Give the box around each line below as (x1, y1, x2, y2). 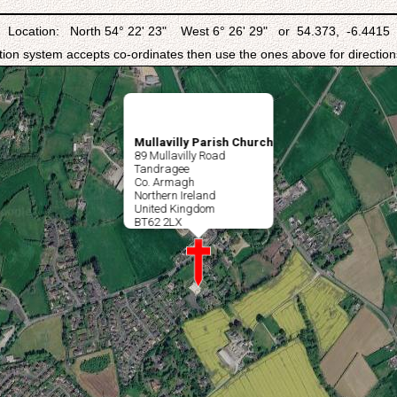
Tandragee (134, 162, 190, 175)
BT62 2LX (134, 215, 183, 229)
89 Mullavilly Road (134, 149, 226, 162)
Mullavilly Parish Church (134, 136, 274, 149)
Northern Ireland (134, 189, 216, 202)
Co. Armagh (134, 175, 195, 189)
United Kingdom (134, 202, 215, 215)
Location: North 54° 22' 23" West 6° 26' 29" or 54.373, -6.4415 (7, 24, 390, 38)
